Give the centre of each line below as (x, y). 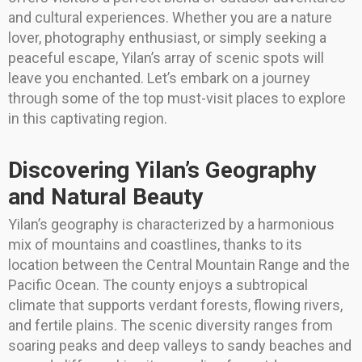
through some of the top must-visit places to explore (177, 99)
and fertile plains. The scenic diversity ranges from (170, 326)
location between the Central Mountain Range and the (179, 265)
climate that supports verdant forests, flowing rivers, (175, 305)
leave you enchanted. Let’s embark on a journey (159, 78)
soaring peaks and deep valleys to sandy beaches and (180, 346)
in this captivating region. (88, 119)
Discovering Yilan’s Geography (162, 170)
